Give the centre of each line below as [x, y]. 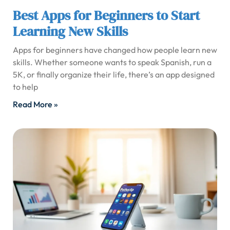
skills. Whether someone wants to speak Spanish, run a [112, 62]
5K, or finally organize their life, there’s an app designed [114, 75]
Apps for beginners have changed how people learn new [115, 50]
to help [25, 87]
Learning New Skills [70, 32]
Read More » [35, 104]
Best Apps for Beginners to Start [106, 16]
